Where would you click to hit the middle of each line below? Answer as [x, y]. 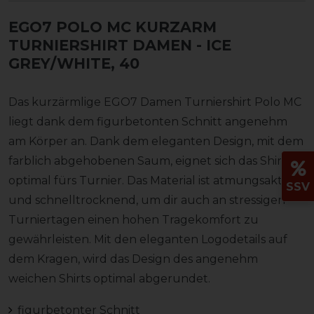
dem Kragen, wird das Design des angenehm [133, 259]
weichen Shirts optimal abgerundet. [111, 278]
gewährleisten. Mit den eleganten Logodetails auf [148, 239]
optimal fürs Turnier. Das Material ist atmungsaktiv [150, 180]
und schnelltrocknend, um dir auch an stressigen [147, 200]
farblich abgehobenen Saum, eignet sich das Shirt [148, 161]
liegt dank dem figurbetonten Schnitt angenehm [148, 121]
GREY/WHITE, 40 [74, 63]
